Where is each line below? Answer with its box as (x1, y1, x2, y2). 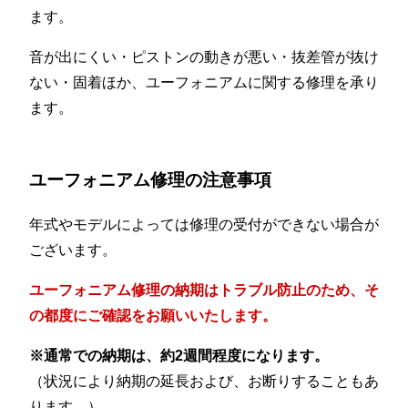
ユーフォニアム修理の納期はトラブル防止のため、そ (29, 281, 379, 298)
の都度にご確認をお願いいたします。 (29, 307, 277, 323)
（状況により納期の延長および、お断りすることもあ (29, 372, 379, 389)
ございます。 (29, 241, 117, 258)
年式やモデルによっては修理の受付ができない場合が (29, 216, 379, 232)
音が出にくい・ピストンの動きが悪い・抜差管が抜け (29, 49, 379, 66)
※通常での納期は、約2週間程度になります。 (29, 347, 329, 363)
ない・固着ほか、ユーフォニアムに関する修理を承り (29, 75, 379, 91)
